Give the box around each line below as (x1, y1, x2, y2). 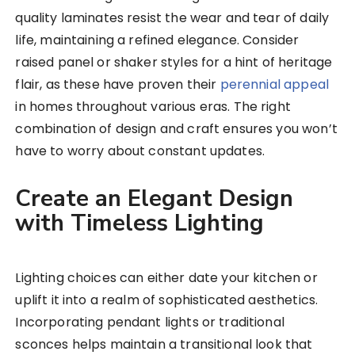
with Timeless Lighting (15, 208, 265, 239)
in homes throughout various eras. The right (15, 97, 291, 116)
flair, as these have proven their (15, 75, 220, 94)
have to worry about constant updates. (15, 142, 265, 161)
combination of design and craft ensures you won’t (15, 120, 338, 139)
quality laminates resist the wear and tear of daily (15, 9, 330, 28)
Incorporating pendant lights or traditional (15, 313, 284, 332)
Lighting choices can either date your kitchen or (15, 269, 318, 288)
